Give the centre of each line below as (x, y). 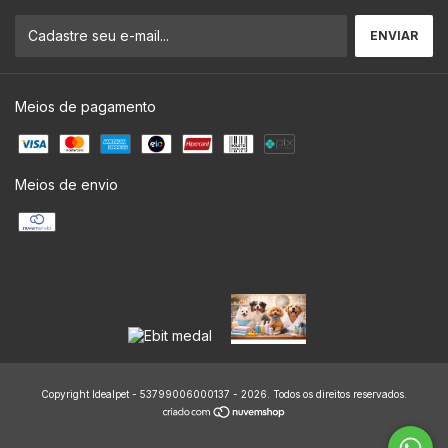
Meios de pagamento (85, 107)
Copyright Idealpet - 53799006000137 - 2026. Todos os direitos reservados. (224, 394)
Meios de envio (66, 185)
